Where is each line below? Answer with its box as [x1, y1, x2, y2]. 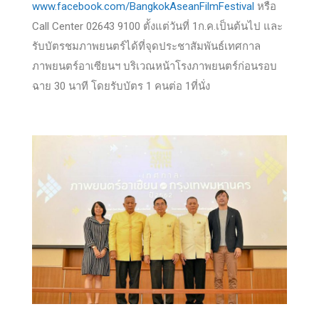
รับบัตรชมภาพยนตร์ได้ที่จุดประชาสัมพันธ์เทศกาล [32, 39, 261, 53]
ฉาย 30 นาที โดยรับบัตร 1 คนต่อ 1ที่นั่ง [32, 79, 210, 93]
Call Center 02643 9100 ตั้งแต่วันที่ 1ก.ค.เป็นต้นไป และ [32, 19, 283, 33]
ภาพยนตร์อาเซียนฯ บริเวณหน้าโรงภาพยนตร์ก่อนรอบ [32, 59, 277, 73]
